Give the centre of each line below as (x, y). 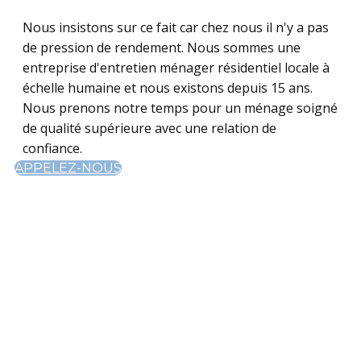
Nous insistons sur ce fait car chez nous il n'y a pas (176, 28)
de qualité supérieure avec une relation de (149, 129)
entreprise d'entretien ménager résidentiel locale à (176, 68)
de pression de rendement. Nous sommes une (162, 48)
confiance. (52, 149)
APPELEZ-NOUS (68, 168)
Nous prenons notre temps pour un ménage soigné (180, 108)
